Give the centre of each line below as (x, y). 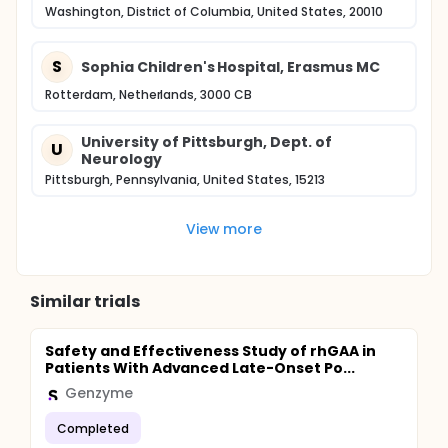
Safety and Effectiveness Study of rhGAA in (210, 351)
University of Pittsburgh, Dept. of (206, 142)
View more (224, 228)
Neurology (121, 159)
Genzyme (99, 393)
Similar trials (85, 301)
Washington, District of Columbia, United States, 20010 (214, 11)
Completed (93, 428)
